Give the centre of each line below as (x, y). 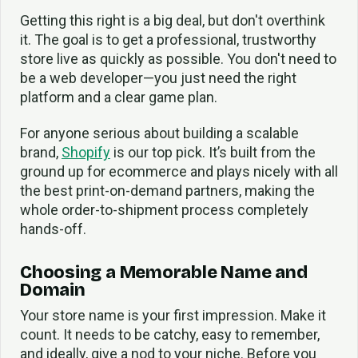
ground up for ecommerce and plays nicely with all (179, 172)
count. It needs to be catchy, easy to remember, (170, 334)
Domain (53, 290)
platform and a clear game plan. (119, 97)
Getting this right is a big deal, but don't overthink (173, 21)
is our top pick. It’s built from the (213, 153)
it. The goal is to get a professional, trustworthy (168, 40)
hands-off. (53, 229)
